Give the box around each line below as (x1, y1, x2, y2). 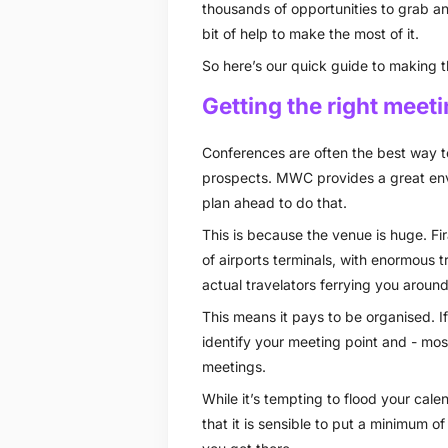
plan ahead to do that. (201, 193, 347, 211)
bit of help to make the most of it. (201, 24, 419, 42)
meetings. (201, 357, 274, 375)
